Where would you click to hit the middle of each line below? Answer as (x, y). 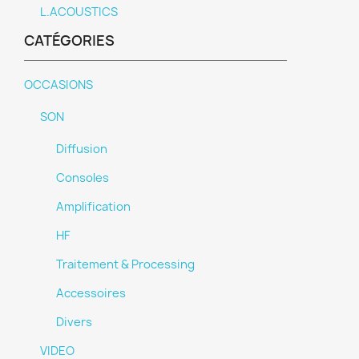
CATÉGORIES (69, 40)
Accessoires (91, 293)
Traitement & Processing (125, 264)
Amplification (93, 207)
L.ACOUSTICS (79, 12)
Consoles (83, 178)
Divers (74, 322)
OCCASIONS (58, 85)
